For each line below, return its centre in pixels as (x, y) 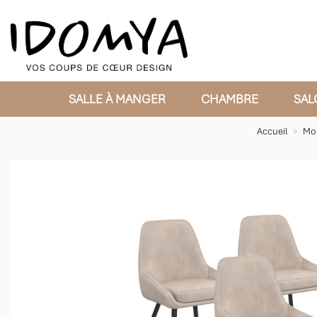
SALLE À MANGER (117, 99)
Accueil (272, 131)
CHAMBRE (230, 99)
